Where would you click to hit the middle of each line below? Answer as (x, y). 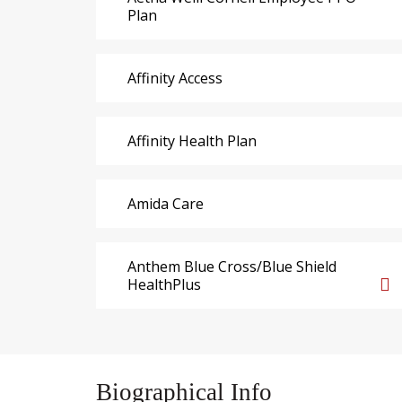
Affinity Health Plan (192, 140)
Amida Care (166, 203)
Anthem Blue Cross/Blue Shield (232, 266)
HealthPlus (164, 284)
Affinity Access (175, 78)
